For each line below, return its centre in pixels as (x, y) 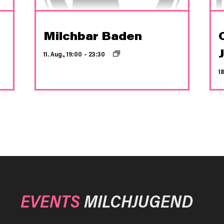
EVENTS (50, 201)
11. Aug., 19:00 (63, 54)
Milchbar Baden (93, 36)
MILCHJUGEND (136, 201)
